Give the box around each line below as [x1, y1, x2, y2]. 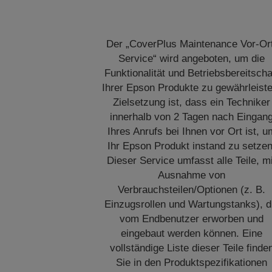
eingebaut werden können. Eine [121, 228, 263, 239]
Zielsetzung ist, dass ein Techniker [113, 97, 271, 108]
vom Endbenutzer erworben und [120, 213, 264, 225]
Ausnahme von [158, 169, 226, 181]
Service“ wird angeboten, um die [118, 53, 265, 64]
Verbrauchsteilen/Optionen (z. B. [118, 184, 266, 195]
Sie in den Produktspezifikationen [116, 257, 268, 268]
